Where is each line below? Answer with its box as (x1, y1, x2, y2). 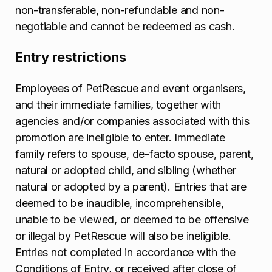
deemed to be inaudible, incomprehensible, (15, 196, 224, 209)
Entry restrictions (15, 49, 126, 66)
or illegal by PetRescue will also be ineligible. (15, 229, 231, 242)
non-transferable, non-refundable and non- (15, 4, 225, 17)
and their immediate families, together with (15, 98, 222, 111)
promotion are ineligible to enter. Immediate (15, 131, 225, 144)
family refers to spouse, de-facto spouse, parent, (15, 147, 254, 160)
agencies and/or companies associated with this (15, 114, 250, 127)
